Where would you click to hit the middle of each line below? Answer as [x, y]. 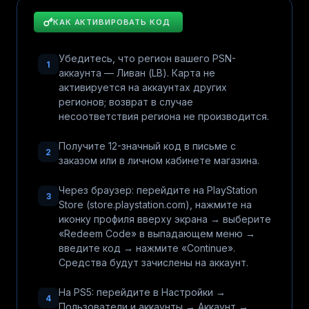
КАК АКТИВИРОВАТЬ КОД [112, 22]
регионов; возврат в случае [126, 102]
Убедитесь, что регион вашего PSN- [147, 58]
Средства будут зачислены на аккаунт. [153, 262]
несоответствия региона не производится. [164, 116]
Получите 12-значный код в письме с [147, 146]
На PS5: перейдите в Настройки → [142, 292]
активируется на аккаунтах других [143, 87]
